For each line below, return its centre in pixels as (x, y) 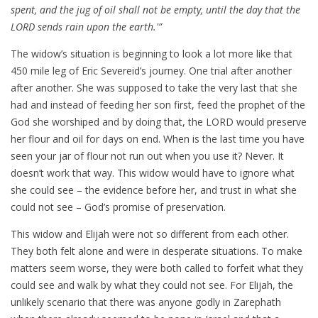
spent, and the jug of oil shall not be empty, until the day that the (155, 10)
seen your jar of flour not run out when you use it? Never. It (147, 156)
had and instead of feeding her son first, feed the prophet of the (158, 105)
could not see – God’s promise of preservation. (118, 207)
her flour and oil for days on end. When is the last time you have (158, 139)
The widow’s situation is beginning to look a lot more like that (152, 54)
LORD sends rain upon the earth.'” (86, 27)
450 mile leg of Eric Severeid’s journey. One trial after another (151, 71)
